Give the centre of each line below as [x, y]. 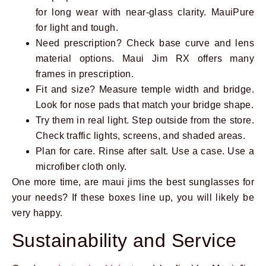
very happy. [37, 213]
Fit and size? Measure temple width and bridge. [145, 89]
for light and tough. [77, 27]
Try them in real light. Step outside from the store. [145, 120]
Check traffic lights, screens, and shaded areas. [141, 135]
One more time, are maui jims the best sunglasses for [133, 182]
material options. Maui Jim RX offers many [145, 58]
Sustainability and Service [124, 241]
